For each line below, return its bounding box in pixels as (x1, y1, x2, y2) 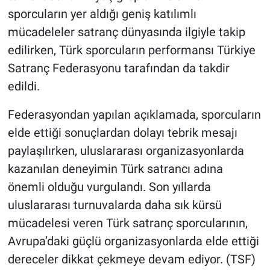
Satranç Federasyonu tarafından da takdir (7, 61, 230, 76)
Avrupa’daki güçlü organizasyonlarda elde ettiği (7, 234, 259, 249)
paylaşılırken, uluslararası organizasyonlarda (7, 143, 244, 159)
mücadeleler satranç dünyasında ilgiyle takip (7, 25, 245, 40)
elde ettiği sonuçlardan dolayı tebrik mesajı (7, 125, 237, 140)
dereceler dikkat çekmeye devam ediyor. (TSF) (7, 252, 256, 267)
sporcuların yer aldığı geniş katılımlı (7, 7, 196, 22)
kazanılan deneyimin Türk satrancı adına (7, 162, 223, 177)
